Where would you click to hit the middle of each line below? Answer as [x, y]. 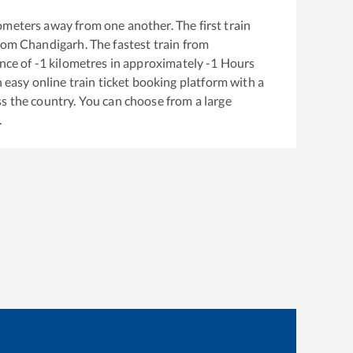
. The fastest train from [147, 43]
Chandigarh [52, 43]
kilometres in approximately [126, 62]
